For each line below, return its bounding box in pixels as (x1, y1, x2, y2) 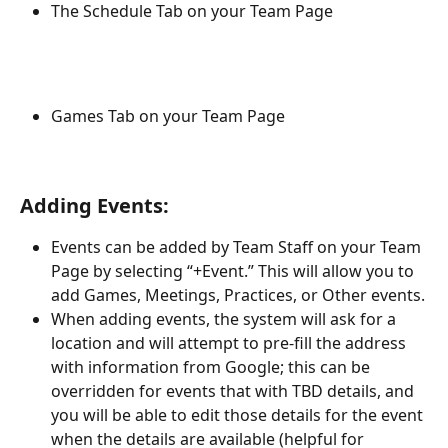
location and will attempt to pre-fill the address (51, 332, 410, 355)
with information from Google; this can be (51, 356, 374, 379)
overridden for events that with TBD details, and (51, 380, 418, 403)
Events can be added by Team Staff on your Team (51, 236, 425, 259)
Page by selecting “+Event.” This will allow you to (51, 260, 418, 283)
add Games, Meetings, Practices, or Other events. (51, 284, 425, 307)
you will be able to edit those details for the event (51, 404, 427, 427)
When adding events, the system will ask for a (51, 308, 400, 331)
